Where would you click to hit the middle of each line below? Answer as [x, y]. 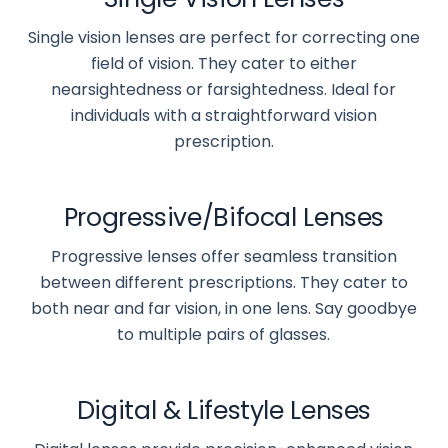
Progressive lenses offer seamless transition [223, 256]
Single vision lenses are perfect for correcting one [223, 37]
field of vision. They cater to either [223, 63]
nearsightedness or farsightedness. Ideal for [224, 89]
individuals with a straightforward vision [223, 115]
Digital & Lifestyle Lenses [224, 410]
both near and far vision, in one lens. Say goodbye [223, 308]
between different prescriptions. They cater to [223, 282]
